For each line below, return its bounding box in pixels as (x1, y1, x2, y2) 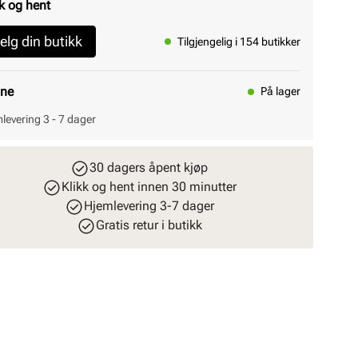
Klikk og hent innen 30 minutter (61, 179, 237, 194)
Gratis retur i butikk (95, 217, 202, 233)
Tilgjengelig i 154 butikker (177, 34, 300, 48)
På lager (261, 85, 300, 97)
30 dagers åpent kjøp (89, 160, 208, 175)
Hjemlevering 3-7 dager (83, 198, 214, 213)
